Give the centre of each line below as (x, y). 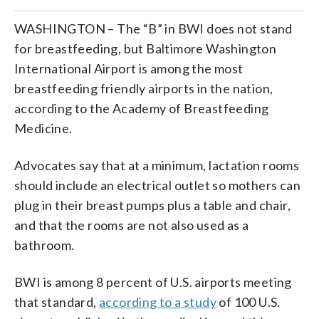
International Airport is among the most (129, 68)
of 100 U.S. (249, 302)
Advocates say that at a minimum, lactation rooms (157, 165)
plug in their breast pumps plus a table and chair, (152, 205)
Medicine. (43, 128)
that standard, (57, 302)
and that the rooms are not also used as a (132, 225)
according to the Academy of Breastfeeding (142, 108)
